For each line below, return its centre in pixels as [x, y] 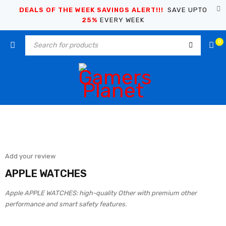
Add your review [30, 156]
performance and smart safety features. [66, 204]
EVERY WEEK [121, 20]
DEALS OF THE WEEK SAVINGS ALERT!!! [91, 10]
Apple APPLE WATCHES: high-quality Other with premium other [101, 193]
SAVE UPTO [185, 10]
